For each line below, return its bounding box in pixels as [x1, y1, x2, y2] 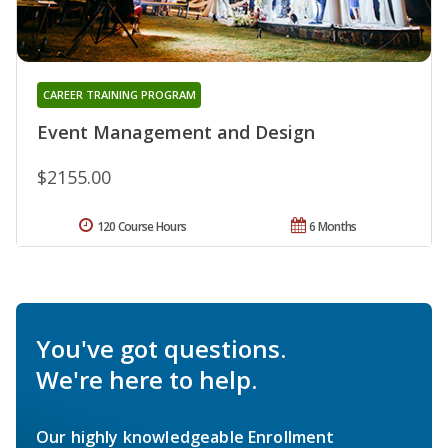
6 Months [309, 218, 357, 236]
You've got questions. [36, 332, 286, 366]
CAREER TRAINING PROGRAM [42, 87, 196, 103]
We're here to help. [36, 363, 257, 397]
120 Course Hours [96, 218, 187, 236]
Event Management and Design [37, 120, 315, 145]
